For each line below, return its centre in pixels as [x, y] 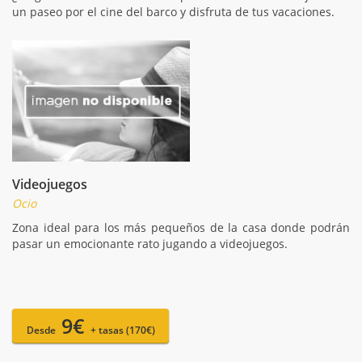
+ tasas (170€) [122, 330]
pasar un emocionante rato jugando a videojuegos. [150, 243]
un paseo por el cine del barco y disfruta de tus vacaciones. [173, 11]
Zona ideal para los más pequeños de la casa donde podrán [181, 227]
